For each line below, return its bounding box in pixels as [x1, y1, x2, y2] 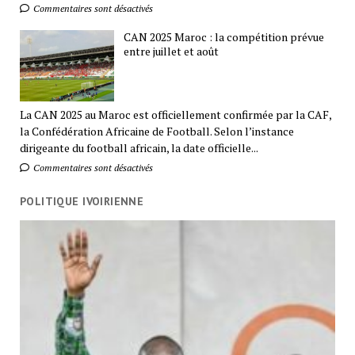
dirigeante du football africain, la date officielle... [19, 139, 258, 155]
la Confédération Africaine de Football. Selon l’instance [19, 123, 294, 139]
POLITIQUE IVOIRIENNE [19, 193, 144, 208]
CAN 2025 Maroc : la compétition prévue [124, 29, 325, 45]
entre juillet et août [124, 44, 219, 59]
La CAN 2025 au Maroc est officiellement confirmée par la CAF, [19, 106, 331, 122]
